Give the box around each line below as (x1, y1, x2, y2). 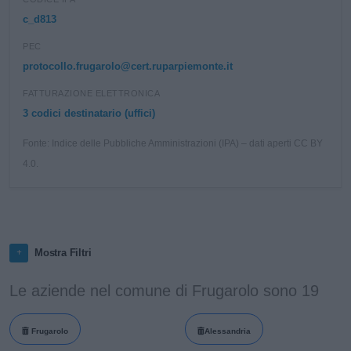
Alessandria (204, 326, 251, 335)
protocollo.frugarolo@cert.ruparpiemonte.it (23, 60, 233, 72)
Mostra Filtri (34, 247, 92, 259)
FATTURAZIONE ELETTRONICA (23, 89, 160, 98)
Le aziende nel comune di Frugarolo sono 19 (9, 282, 319, 299)
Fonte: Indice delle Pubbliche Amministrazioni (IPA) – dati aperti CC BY (23, 139, 323, 148)
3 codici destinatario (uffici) (23, 107, 155, 119)
